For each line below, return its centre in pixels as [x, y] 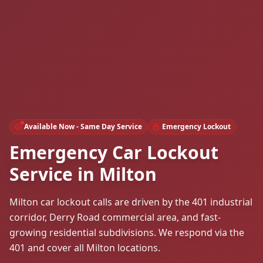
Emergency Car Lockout [114, 153]
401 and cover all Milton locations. [85, 248]
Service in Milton [83, 174]
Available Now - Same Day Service [83, 127]
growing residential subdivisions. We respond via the [127, 233]
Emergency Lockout [196, 127]
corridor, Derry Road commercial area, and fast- [115, 218]
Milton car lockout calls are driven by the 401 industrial [131, 202]
